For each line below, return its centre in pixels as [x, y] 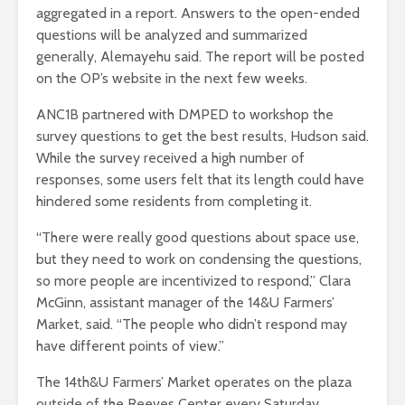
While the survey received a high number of [170, 158]
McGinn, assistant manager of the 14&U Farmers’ [185, 303]
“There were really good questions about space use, [198, 238]
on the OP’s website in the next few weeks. [172, 79]
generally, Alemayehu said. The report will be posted [200, 57]
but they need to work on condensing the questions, [199, 259]
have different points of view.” [132, 346]
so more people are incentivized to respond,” [178, 281]
